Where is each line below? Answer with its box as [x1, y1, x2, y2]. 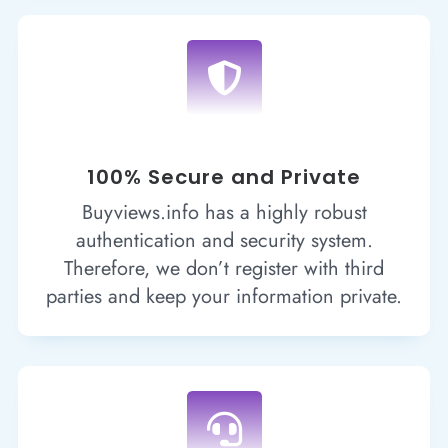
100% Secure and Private [87, 162, 361, 191]
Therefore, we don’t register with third [64, 253, 384, 283]
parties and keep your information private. [46, 281, 402, 311]
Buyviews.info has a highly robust [81, 197, 367, 227]
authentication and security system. [75, 225, 373, 255]
